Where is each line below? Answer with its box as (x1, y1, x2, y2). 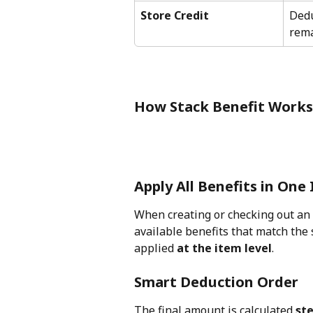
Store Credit (140, 8, 209, 24)
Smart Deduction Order (134, 272, 298, 292)
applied (134, 240, 177, 256)
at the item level (177, 240, 272, 256)
